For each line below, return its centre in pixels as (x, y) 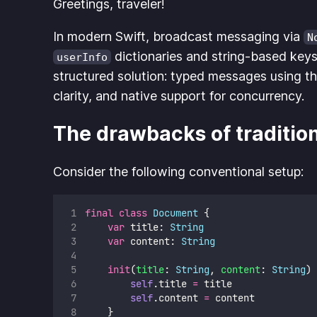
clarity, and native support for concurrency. (179, 96)
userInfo (82, 57)
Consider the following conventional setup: (179, 172)
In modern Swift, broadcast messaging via (179, 36)
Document (175, 213)
